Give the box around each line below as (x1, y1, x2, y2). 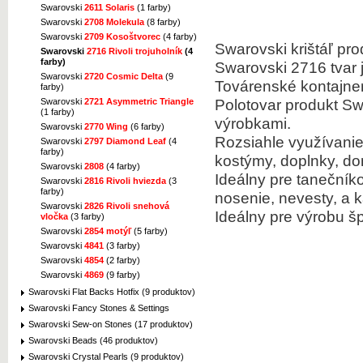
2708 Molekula (84, 17, 144, 28)
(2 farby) (104, 255, 140, 266)
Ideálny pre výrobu (215, 207, 344, 225)
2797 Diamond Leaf (84, 136, 166, 147)
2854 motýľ (84, 226, 131, 237)
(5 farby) (131, 226, 168, 237)
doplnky (280, 152, 335, 169)
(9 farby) (104, 270, 140, 280)
